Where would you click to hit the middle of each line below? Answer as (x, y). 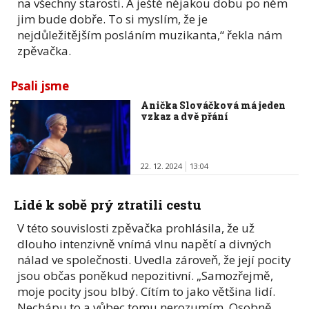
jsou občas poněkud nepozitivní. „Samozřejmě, (145, 275)
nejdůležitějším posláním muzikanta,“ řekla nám (150, 34)
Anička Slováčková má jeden (213, 105)
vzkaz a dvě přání (185, 116)
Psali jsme (40, 86)
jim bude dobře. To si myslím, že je (112, 19)
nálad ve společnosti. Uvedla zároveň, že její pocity (154, 259)
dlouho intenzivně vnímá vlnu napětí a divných (144, 243)
